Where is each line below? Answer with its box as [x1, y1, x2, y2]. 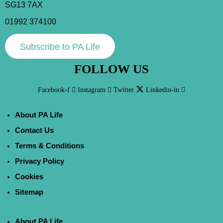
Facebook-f [38, 86, 70, 94]
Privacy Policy [15, 156, 64, 165]
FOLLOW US [74, 62, 149, 76]
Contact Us [15, 125, 54, 134]
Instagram [78, 86, 106, 94]
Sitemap [15, 187, 43, 196]
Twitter [113, 86, 134, 94]
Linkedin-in [146, 86, 179, 94]
